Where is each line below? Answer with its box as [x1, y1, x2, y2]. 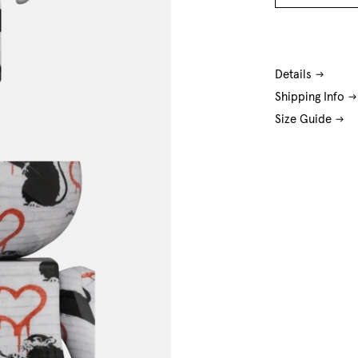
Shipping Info [275, 90, 345, 103]
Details [275, 68, 312, 81]
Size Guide [275, 113, 332, 125]
